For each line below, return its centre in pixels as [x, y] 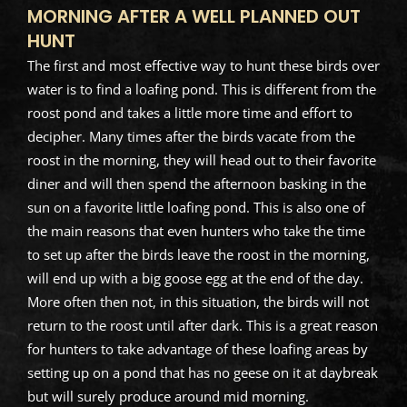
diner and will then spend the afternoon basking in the [196, 183]
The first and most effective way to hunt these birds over [203, 65]
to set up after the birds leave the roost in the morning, [198, 254]
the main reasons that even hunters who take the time [196, 230]
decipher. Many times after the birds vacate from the [191, 136]
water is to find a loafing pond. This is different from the [201, 89]
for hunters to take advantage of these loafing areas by [197, 348]
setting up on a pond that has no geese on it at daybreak [202, 372]
